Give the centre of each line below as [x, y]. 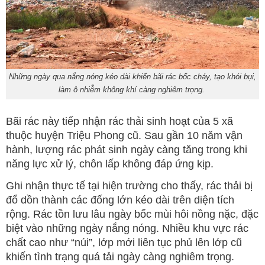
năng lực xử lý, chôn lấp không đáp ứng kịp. [110, 164]
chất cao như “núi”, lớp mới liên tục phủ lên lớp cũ [124, 243]
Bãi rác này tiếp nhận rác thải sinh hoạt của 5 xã [119, 122]
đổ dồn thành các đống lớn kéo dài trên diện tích [120, 200]
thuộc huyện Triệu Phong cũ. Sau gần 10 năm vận [124, 136]
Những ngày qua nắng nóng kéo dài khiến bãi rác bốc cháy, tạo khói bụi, [132, 77]
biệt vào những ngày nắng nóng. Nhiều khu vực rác [127, 229]
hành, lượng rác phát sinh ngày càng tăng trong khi [127, 150]
